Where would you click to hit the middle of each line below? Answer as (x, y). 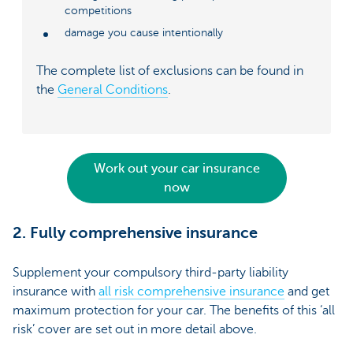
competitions (98, 10)
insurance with (56, 291)
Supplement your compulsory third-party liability (150, 272)
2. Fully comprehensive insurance (135, 232)
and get (307, 291)
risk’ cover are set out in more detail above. (136, 329)
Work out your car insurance (176, 168)
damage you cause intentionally (144, 32)
